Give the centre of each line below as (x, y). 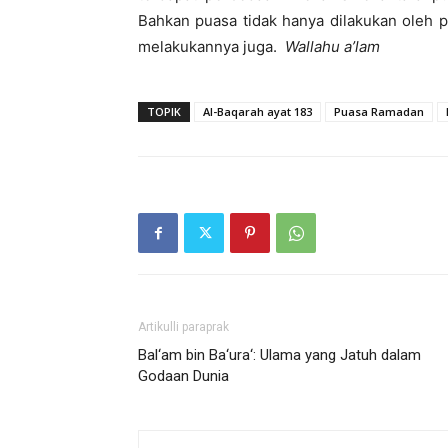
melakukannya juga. (211, 46)
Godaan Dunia (183, 376)
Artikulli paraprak (183, 327)
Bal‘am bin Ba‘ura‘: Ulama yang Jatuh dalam (279, 355)
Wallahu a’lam (332, 46)
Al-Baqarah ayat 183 (257, 111)
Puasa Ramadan (379, 111)
